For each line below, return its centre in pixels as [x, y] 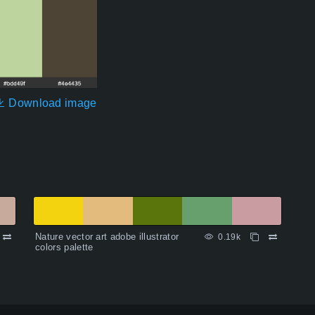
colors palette [64, 247]
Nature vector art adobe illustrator [107, 237]
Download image [51, 103]
